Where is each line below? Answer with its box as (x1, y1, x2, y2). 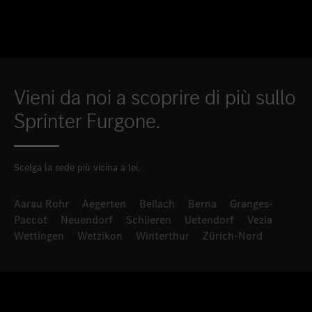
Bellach (139, 196, 175, 212)
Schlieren (126, 212, 171, 228)
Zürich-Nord (203, 228, 263, 244)
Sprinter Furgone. (14, 107, 160, 136)
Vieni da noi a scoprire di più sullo (14, 83, 296, 112)
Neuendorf (61, 212, 113, 228)
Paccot (14, 212, 47, 228)
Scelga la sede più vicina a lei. (14, 161, 140, 175)
